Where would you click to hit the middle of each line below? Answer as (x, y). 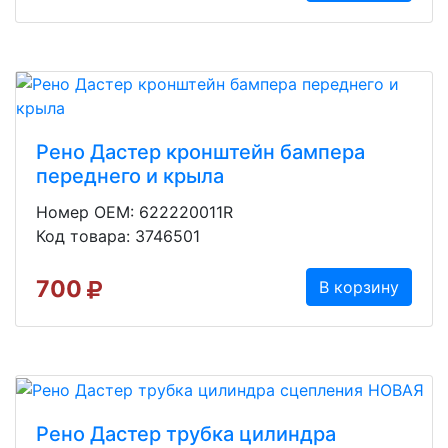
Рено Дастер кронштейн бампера (200, 152)
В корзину (359, 287)
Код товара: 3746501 (118, 236)
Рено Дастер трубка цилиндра (186, 433)
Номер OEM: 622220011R (134, 212)
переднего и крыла (130, 176)
